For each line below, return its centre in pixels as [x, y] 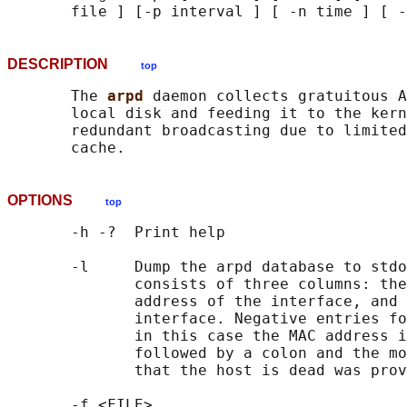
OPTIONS [56, 201]
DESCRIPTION [74, 65]
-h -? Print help [116, 233]
